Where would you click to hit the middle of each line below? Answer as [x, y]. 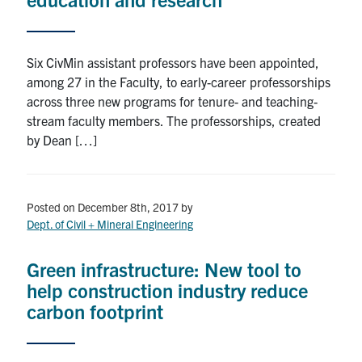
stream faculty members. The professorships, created [174, 120]
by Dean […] [62, 139]
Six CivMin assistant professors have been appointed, [173, 62]
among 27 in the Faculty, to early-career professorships [179, 81]
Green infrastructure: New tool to [164, 269]
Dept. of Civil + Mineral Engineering [110, 223]
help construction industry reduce [168, 290]
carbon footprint [95, 311]
